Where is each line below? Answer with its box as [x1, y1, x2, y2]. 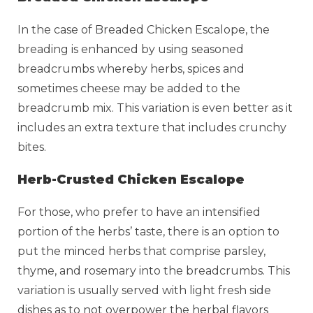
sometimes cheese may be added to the [17, 81, 240, 95]
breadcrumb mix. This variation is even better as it [17, 101, 293, 115]
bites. [17, 140, 46, 154]
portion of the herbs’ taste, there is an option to [17, 224, 279, 238]
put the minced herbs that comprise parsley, [17, 244, 265, 258]
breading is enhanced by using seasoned [17, 42, 244, 56]
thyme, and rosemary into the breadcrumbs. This [17, 263, 290, 277]
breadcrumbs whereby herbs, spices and [17, 61, 245, 75]
